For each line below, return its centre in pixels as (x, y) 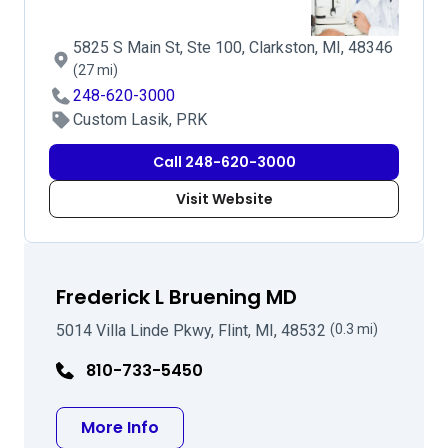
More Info (120, 427)
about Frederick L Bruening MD (282, 426)
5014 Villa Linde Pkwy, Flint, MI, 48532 (193, 330)
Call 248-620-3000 (224, 162)
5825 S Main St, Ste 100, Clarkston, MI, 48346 (233, 47)
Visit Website (224, 199)
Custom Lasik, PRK (140, 119)
